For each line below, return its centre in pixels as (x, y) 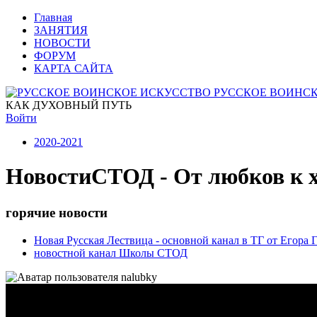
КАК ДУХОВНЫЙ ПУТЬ (69, 105)
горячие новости (57, 212)
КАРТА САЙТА (74, 68)
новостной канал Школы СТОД (111, 253)
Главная (53, 17)
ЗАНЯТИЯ (61, 30)
